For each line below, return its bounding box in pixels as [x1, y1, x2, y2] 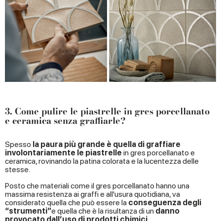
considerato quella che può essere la [5, 198, 127, 208]
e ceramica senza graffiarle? [5, 114, 126, 128]
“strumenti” [5, 206, 51, 216]
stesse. [5, 165, 30, 175]
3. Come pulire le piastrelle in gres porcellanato [5, 105, 210, 118]
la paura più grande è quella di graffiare [33, 140, 181, 149]
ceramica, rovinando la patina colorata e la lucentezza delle [5, 156, 199, 166]
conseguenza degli [127, 198, 201, 208]
